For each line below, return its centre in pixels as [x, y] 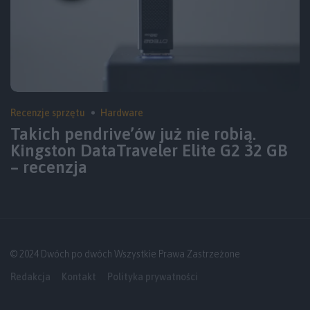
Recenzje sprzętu [48, 112]
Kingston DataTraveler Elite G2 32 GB [149, 151]
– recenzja [49, 167]
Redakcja [30, 276]
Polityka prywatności [153, 276]
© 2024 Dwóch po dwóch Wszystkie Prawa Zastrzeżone [125, 254]
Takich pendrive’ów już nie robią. [133, 134]
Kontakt [79, 276]
